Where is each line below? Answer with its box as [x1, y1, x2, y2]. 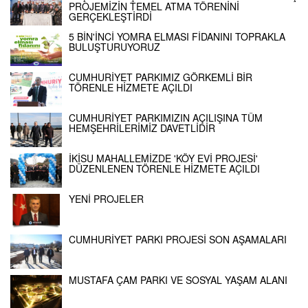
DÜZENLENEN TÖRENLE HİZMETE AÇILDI [69, 161, 260, 175]
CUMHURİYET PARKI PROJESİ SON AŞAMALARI [69, 232, 287, 246]
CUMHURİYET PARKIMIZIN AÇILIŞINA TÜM [69, 110, 263, 124]
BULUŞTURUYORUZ [69, 39, 160, 54]
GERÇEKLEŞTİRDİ [69, 9, 152, 23]
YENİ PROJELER [69, 191, 144, 206]
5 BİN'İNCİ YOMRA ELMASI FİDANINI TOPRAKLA [69, 29, 285, 43]
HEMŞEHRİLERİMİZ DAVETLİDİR [69, 120, 215, 135]
